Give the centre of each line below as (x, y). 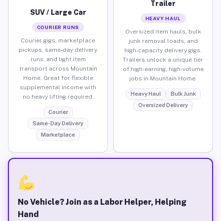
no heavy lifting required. (58, 96)
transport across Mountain (58, 68)
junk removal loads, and (163, 41)
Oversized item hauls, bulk (163, 31)
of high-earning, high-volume (163, 69)
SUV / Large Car (58, 12)
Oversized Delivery (163, 105)
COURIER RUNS (58, 27)
